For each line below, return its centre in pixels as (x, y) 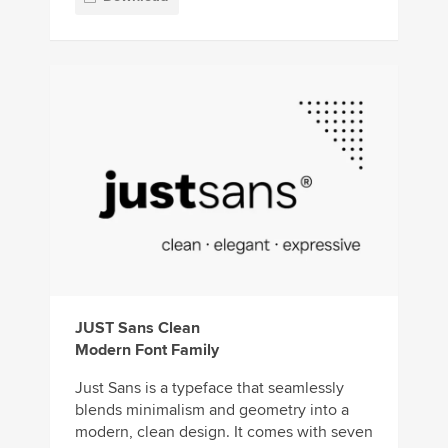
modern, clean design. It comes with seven (224, 432)
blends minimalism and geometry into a (212, 410)
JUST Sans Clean (137, 328)
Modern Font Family (147, 350)
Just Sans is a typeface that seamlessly (209, 388)
